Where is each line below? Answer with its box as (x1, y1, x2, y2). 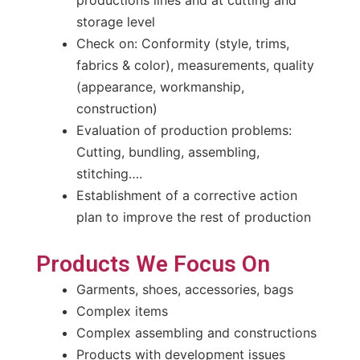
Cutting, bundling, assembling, (76, 143, 260, 160)
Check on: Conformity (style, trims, (76, 35, 289, 51)
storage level (76, 13, 155, 30)
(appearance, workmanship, (76, 78, 244, 95)
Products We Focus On (35, 250, 270, 277)
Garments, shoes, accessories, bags (76, 280, 293, 297)
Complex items (76, 302, 168, 319)
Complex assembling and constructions (76, 324, 317, 341)
